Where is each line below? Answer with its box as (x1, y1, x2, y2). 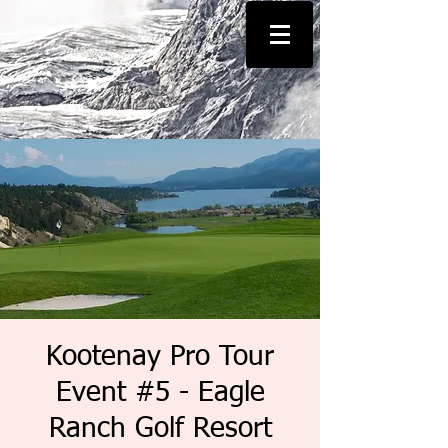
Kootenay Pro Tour (46, 343, 274, 371)
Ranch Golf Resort (48, 415, 272, 443)
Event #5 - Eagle (55, 379, 265, 407)
